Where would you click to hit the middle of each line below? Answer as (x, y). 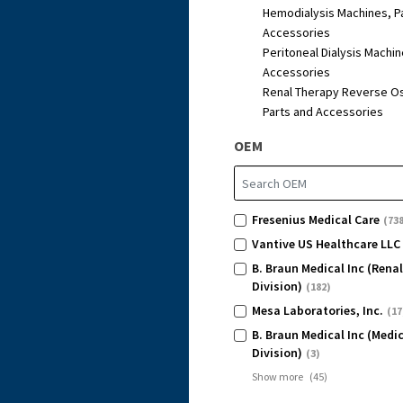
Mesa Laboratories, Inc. (318, 310)
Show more (278, 376)
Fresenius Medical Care (316, 219)
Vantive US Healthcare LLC (326, 244)
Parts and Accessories (323, 112)
